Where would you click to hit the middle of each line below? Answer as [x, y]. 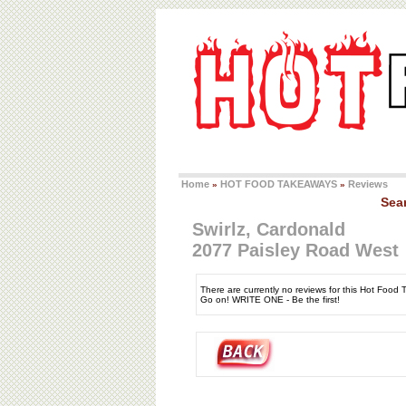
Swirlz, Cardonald [269, 229]
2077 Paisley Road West [295, 250]
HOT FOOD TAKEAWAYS [279, 184]
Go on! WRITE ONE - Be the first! [270, 300]
